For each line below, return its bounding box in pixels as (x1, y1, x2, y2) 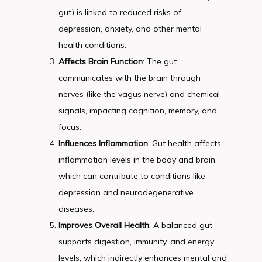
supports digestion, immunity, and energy (58, 236, 214, 247)
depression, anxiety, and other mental (58, 23, 202, 34)
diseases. (58, 204, 94, 214)
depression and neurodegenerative (58, 187, 194, 198)
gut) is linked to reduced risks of (58, 7, 181, 18)
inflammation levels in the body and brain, (58, 154, 217, 165)
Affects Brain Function (58, 56, 143, 67)
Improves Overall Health (58, 220, 149, 230)
